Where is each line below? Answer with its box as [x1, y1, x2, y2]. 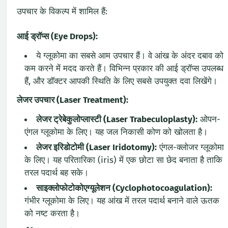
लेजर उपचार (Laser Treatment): [17, 95, 128, 106]
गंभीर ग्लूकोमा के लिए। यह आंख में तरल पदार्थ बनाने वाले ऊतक [24, 195, 219, 207]
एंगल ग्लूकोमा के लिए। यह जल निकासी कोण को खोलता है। [24, 127, 208, 138]
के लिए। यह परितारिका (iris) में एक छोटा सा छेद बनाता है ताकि [24, 155, 222, 166]
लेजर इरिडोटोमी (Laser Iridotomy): [36, 142, 157, 153]
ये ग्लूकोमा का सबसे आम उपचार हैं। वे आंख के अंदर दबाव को [36, 50, 223, 62]
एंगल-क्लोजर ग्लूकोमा [157, 142, 224, 153]
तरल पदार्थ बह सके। [24, 167, 89, 179]
